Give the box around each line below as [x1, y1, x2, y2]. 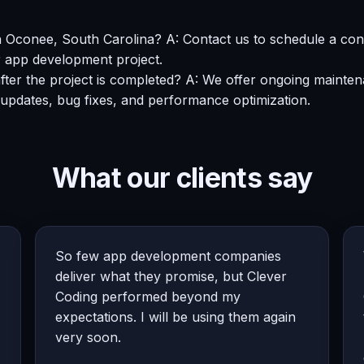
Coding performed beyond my [55, 288, 241, 305]
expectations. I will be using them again [55, 308, 297, 325]
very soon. [55, 328, 122, 345]
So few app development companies [55, 247, 282, 264]
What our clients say [51, 160, 313, 194]
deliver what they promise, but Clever [55, 267, 288, 284]
